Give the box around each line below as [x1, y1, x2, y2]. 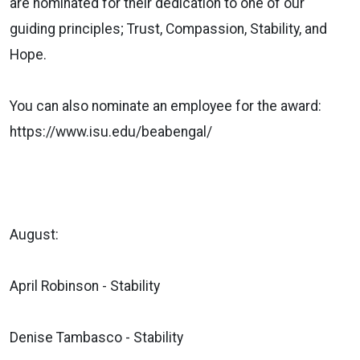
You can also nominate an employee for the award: [10, 97, 321, 114]
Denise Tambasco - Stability [10, 329, 183, 346]
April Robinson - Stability [10, 277, 160, 294]
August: [10, 226, 59, 243]
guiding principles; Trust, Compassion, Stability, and [10, 20, 327, 37]
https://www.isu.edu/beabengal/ [10, 123, 212, 140]
